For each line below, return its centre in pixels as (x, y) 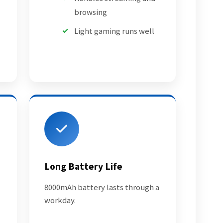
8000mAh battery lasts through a (102, 187)
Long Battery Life (83, 167)
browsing (90, 12)
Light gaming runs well (114, 31)
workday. (60, 200)
